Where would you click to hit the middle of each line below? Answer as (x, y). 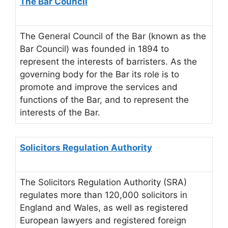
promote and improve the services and (99, 87)
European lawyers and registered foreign (103, 220)
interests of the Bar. (60, 113)
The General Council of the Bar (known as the (113, 36)
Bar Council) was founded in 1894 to (94, 49)
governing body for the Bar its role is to (99, 75)
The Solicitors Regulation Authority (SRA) (103, 182)
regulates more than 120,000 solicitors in (104, 195)
